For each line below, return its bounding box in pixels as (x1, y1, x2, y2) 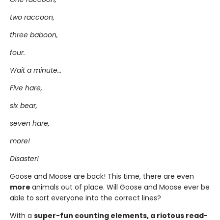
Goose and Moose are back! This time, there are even (10, 171, 194, 181)
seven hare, (10, 118, 50, 128)
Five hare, (10, 83, 42, 93)
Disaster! (10, 154, 39, 164)
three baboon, (10, 30, 58, 40)
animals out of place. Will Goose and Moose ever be (32, 182, 210, 192)
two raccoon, (10, 12, 55, 22)
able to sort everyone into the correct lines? (10, 193, 161, 203)
